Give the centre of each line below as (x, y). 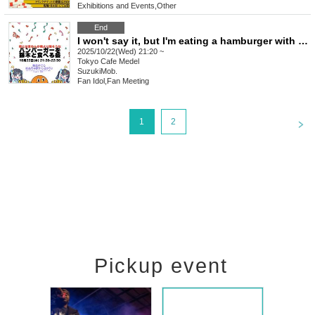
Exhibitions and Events (116, 6)
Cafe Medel (120, 62)
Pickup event (161, 266)
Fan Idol (91, 81)
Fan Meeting (128, 81)
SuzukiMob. (97, 71)
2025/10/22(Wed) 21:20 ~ (121, 52)
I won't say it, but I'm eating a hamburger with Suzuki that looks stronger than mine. (303, 41)
